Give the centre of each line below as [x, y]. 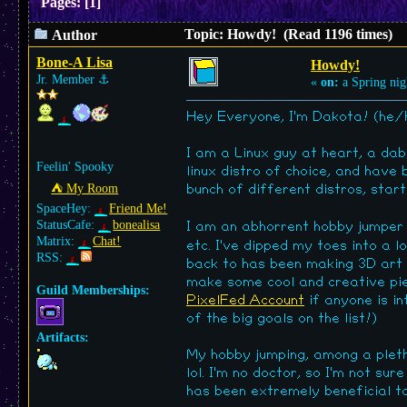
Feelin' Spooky [75, 167]
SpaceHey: [65, 208]
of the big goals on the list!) [282, 318]
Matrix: [57, 241]
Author [73, 35]
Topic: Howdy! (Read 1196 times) [288, 34]
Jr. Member [67, 79]
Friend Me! [139, 208]
